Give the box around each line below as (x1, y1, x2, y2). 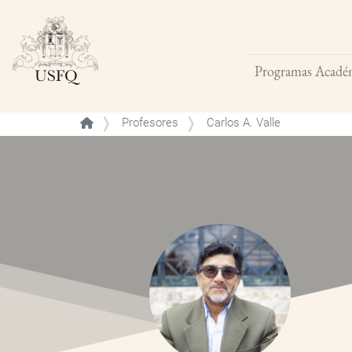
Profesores (122, 115, 178, 130)
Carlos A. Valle (203, 115, 280, 130)
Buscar (242, 70, 294, 90)
